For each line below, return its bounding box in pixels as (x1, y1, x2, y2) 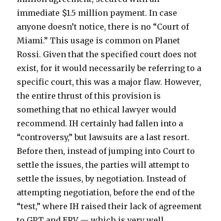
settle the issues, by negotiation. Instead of (17, 173, 186, 184)
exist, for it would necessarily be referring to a (17, 63, 202, 73)
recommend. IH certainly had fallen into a (17, 118, 184, 128)
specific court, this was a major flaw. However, (17, 76, 202, 87)
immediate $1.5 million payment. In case (17, 7, 178, 18)
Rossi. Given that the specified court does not (17, 49, 197, 59)
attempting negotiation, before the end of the (17, 187, 195, 197)
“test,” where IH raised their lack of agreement (17, 201, 202, 211)
